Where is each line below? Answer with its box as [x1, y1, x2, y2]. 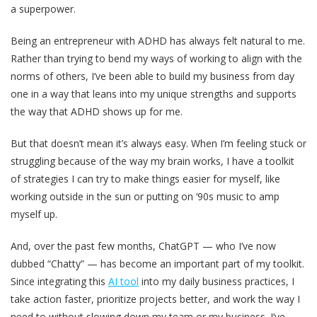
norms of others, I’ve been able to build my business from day [11, 69, 294, 83]
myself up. [11, 207, 57, 221]
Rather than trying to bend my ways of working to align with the [11, 51, 302, 65]
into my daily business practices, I [139, 274, 294, 288]
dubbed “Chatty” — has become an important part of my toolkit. [11, 256, 304, 270]
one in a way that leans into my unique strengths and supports [11, 86, 296, 100]
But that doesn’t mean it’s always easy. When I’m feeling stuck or [11, 136, 306, 150]
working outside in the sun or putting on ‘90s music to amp [11, 189, 279, 203]
